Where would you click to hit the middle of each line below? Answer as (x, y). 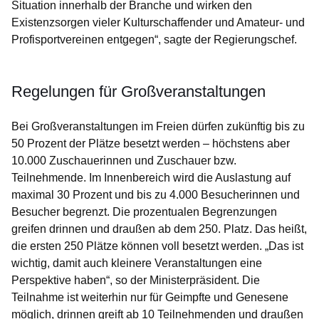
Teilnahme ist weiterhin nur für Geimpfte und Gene (137, 298)
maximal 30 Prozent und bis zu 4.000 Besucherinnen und (156, 195)
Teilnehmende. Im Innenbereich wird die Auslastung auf (151, 178)
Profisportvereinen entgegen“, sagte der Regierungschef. (154, 40)
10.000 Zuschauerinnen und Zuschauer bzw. (124, 161)
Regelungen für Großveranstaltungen (138, 92)
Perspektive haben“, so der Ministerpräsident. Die (136, 281)
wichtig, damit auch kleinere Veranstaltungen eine (137, 263)
